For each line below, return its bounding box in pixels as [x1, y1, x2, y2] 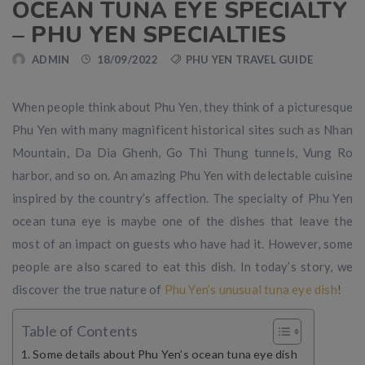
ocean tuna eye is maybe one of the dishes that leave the [12, 213, 353, 229]
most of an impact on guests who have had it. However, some [12, 236, 353, 252]
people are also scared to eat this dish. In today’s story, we [12, 259, 353, 275]
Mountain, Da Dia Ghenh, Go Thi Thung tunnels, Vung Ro [12, 145, 353, 161]
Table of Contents [21, 322, 139, 341]
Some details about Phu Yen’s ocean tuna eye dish [33, 347, 297, 362]
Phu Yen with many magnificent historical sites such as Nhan [12, 122, 353, 138]
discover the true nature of [12, 282, 165, 297]
